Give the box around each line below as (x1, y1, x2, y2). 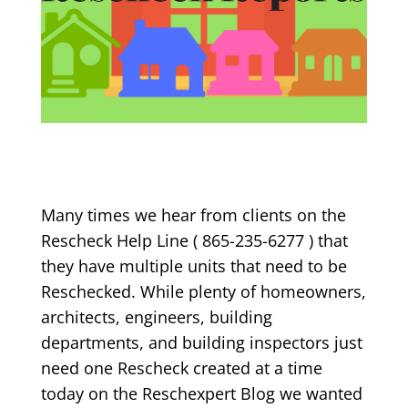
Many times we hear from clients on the (40, 204, 346, 227)
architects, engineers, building (40, 306, 272, 329)
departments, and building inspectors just (40, 331, 362, 354)
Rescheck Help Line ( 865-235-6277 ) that (40, 229, 348, 252)
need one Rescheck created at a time (40, 357, 322, 380)
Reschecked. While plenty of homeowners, (40, 280, 366, 303)
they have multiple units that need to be (40, 255, 347, 278)
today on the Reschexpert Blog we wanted (40, 382, 362, 405)
